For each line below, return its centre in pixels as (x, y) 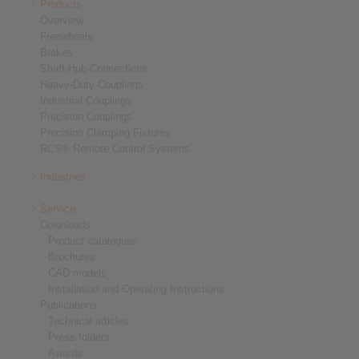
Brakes (56, 52)
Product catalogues (93, 241)
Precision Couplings (86, 117)
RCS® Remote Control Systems (115, 149)
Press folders (79, 337)
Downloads (65, 225)
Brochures (72, 257)
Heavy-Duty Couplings (92, 85)
